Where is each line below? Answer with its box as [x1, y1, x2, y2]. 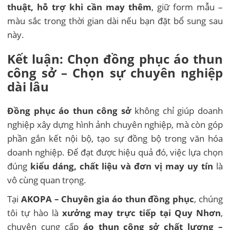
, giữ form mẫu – [151, 1, 223, 13]
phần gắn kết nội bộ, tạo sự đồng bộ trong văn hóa [7, 132, 223, 144]
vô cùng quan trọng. [7, 174, 87, 186]
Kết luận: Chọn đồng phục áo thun [7, 50, 223, 67]
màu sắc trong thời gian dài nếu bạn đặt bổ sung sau [7, 15, 223, 27]
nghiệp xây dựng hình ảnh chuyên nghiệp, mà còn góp [7, 118, 223, 130]
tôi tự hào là [7, 206, 62, 219]
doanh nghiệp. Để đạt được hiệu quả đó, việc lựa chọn [7, 146, 223, 158]
